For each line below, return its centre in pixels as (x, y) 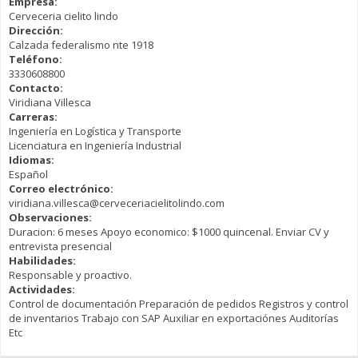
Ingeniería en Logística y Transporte (95, 131)
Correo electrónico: (62, 188)
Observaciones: (52, 217)
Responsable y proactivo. (70, 274)
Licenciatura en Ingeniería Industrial (95, 145)
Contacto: (37, 88)
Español (28, 174)
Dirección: (37, 30)
